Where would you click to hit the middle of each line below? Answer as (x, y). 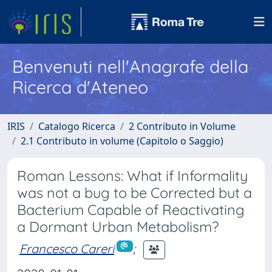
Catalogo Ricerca (77, 126)
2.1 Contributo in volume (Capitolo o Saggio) (122, 141)
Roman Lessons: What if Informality (132, 176)
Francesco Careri (67, 248)
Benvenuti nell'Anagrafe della (130, 66)
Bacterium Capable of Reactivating (131, 210)
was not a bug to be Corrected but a (134, 193)
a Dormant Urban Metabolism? (118, 227)
